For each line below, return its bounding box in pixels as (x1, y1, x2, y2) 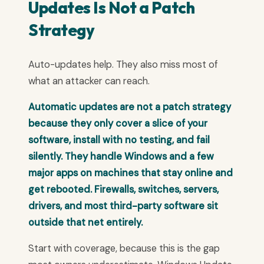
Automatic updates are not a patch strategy (28, 101, 231, 114)
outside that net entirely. (28, 216, 143, 229)
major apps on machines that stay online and (28, 167, 233, 180)
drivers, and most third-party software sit (28, 200, 218, 213)
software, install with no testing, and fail (28, 134, 210, 147)
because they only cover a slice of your (28, 117, 207, 130)
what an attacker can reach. (28, 75, 150, 88)
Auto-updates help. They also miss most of (28, 58, 217, 71)
